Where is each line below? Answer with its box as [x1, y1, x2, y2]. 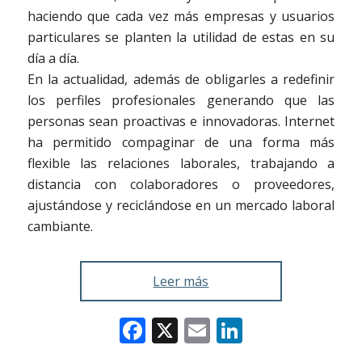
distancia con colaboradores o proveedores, [27, 175, 335, 193]
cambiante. [27, 217, 93, 235]
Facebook [145, 312, 259, 347]
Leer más [153, 271, 209, 290]
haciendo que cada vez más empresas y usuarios [27, 6, 335, 25]
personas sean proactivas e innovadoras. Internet [27, 112, 335, 130]
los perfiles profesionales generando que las [27, 90, 335, 109]
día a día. [27, 48, 79, 67]
